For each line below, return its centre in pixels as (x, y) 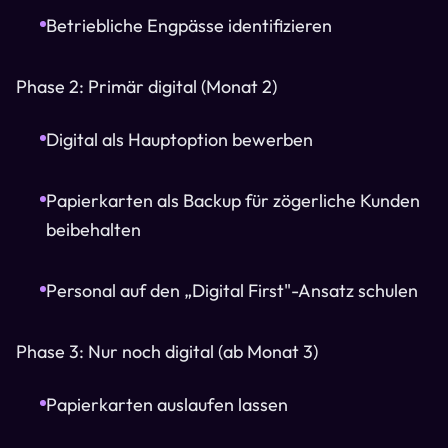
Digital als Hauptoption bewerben (179, 139)
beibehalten (93, 229)
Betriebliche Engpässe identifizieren (189, 25)
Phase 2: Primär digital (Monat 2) (146, 86)
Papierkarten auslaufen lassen (167, 404)
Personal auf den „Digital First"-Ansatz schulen (232, 290)
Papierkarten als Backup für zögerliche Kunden (233, 200)
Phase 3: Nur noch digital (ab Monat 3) (167, 351)
